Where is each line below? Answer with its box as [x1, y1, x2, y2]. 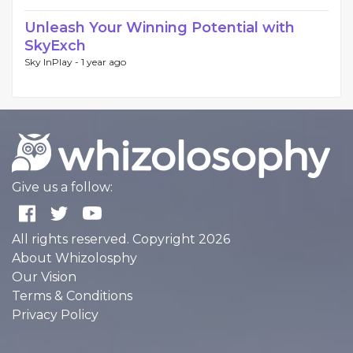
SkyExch [24, 36, 86, 54]
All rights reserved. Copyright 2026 [12, 231, 230, 247]
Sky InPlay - [24, 55, 81, 68]
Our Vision [12, 269, 76, 284]
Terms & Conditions [12, 288, 132, 303]
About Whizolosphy [12, 250, 137, 266]
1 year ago [81, 55, 126, 68]
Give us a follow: [12, 179, 113, 195]
